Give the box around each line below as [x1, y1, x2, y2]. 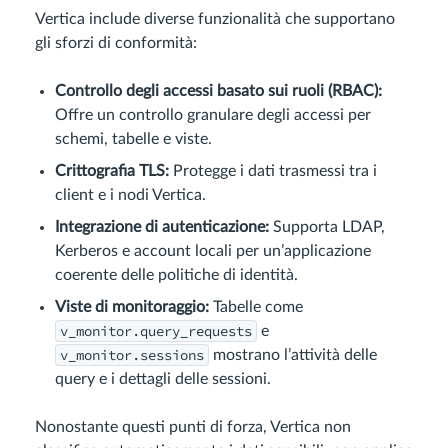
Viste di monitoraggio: [55, 299, 209, 315]
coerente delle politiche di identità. [55, 267, 298, 283]
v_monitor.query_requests [60, 322, 252, 340]
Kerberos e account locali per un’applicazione [55, 243, 371, 259]
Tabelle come [209, 299, 303, 315]
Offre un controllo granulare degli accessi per [55, 107, 371, 123]
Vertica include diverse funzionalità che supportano [35, 11, 395, 27]
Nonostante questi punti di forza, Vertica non [35, 419, 351, 435]
